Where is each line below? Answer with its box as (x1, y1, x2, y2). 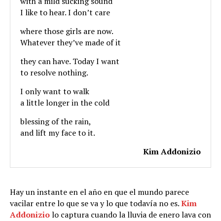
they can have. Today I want (20, 55, 119, 67)
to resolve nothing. (20, 67, 88, 78)
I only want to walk (20, 85, 89, 97)
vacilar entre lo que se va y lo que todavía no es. (10, 197, 181, 209)
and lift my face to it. (20, 127, 95, 138)
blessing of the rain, (20, 115, 91, 127)
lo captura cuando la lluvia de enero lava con (50, 209, 211, 220)
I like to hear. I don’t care (20, 6, 110, 18)
